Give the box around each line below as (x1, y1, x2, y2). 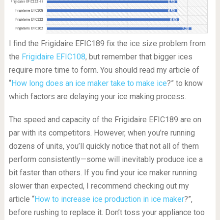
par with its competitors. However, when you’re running (8, 128, 195, 138)
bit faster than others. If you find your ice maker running (8, 168, 197, 178)
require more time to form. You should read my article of (8, 65, 199, 75)
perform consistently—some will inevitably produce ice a (8, 155, 203, 165)
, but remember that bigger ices (85, 52, 192, 62)
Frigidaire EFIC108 (21, 52, 85, 62)
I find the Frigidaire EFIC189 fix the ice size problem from (8, 39, 206, 49)
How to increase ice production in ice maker (34, 194, 184, 204)
